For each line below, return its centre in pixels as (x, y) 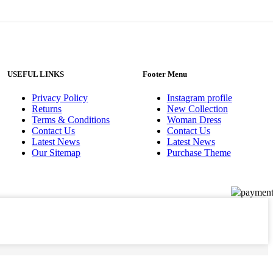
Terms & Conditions (71, 119)
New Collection (197, 108)
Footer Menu (165, 74)
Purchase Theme (199, 152)
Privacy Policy (60, 97)
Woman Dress (194, 119)
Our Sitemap (56, 152)
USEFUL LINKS (36, 74)
